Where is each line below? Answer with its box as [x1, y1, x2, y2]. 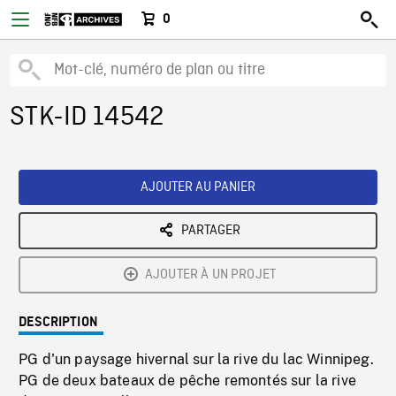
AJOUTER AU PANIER [141, 179, 255, 196]
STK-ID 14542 [10, 101, 164, 134]
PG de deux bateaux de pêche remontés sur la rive [19, 372, 356, 389]
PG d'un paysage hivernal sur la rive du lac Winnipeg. [19, 351, 374, 368]
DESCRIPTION [19, 316, 98, 330]
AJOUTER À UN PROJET [144, 266, 277, 284]
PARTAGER [180, 222, 240, 240]
